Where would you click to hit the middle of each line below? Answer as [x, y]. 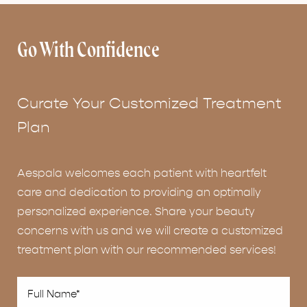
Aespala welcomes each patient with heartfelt [142, 174]
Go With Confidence [88, 52]
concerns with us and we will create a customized [150, 231]
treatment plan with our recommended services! [147, 250]
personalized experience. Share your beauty [136, 212]
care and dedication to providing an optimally [139, 193]
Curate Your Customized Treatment [149, 104]
